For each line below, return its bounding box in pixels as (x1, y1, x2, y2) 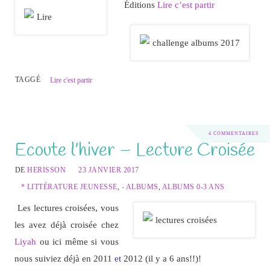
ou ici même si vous (39, 236, 119, 246)
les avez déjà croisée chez (14, 219, 119, 230)
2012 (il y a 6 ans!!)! (121, 253, 201, 263)
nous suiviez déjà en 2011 (14, 253, 115, 263)
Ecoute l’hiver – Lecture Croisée (14, 137, 255, 163)
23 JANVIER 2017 (78, 165, 139, 174)
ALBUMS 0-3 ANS (162, 182, 225, 191)
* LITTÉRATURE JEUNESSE (20, 182, 118, 191)
